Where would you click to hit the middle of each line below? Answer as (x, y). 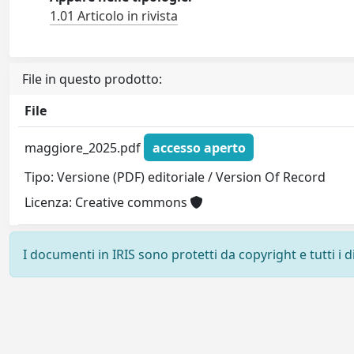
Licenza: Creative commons (108, 203)
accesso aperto (199, 147)
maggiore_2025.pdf (85, 147)
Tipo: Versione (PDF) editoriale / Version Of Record (175, 177)
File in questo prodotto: (92, 79)
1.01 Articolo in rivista (114, 16)
